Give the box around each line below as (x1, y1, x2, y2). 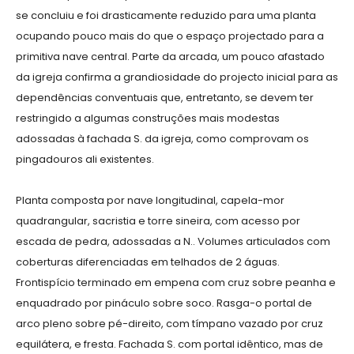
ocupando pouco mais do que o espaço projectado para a (16, 28, 324, 44)
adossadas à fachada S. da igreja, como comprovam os (16, 131, 309, 147)
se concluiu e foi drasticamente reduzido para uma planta (16, 8, 316, 24)
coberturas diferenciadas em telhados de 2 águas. (16, 254, 280, 270)
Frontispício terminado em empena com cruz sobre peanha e (16, 275, 336, 291)
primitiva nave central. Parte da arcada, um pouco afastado (16, 49, 325, 65)
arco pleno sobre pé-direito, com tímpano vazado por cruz (16, 316, 323, 332)
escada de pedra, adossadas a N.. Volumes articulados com (16, 234, 330, 250)
